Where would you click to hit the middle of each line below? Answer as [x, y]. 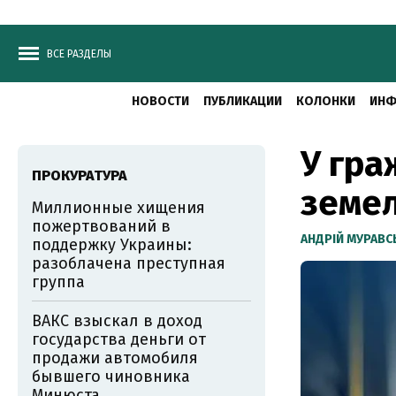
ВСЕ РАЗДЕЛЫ [79, 54]
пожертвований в [101, 226]
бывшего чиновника [111, 377]
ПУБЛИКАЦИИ [243, 101]
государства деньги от [119, 339]
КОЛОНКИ [326, 101]
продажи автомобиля [115, 358]
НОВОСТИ [160, 101]
